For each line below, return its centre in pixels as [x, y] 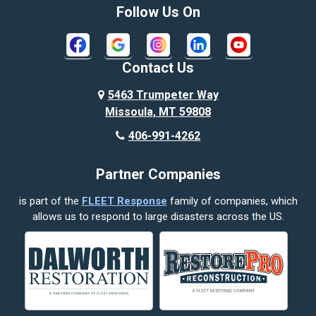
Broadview [75, 62]
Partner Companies [158, 175]
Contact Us [158, 68]
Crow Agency [83, 235]
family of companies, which [232, 201]
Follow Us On [158, 12]
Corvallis [71, 206]
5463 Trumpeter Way [163, 95]
